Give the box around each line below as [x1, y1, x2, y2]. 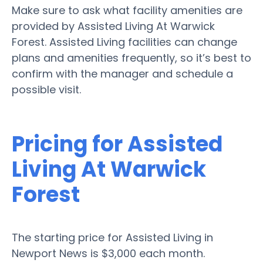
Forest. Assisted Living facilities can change [12, 34, 237, 49]
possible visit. [12, 82, 81, 97]
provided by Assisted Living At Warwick [12, 18, 215, 33]
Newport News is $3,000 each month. [12, 245, 205, 261]
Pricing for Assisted [12, 129, 222, 159]
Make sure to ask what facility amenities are [12, 2, 242, 18]
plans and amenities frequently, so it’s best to [12, 50, 251, 65]
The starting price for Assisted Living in [12, 230, 213, 245]
